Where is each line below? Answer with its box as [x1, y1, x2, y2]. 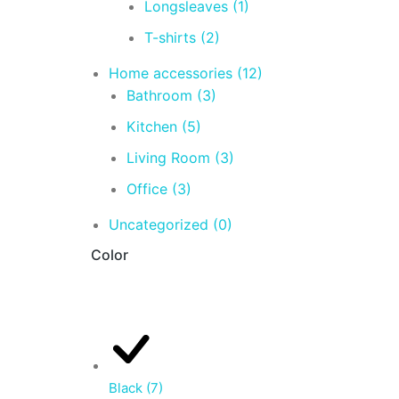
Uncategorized [109, 216, 213, 233]
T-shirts [144, 28, 200, 46]
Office [126, 180, 172, 198]
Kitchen [126, 118, 182, 135]
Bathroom [126, 86, 197, 104]
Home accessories [109, 64, 237, 82]
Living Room [126, 149, 215, 167]
